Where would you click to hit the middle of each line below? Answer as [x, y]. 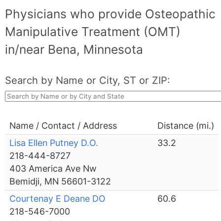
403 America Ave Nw [53, 169]
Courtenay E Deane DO [58, 199]
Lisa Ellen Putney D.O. [54, 143]
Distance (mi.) [186, 126]
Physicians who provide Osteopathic [110, 14]
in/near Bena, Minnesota [74, 50]
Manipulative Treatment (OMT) [93, 32]
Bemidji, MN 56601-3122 [60, 182]
